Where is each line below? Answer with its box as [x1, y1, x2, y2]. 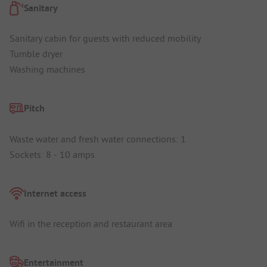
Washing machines [10, 63, 85, 76]
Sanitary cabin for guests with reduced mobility [10, 32, 201, 45]
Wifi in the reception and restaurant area [10, 218, 172, 230]
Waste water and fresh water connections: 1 [10, 132, 186, 145]
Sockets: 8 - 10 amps [10, 148, 95, 160]
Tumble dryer [10, 48, 63, 60]
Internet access [24, 187, 86, 200]
